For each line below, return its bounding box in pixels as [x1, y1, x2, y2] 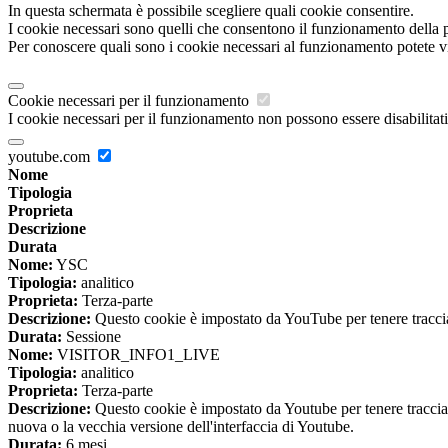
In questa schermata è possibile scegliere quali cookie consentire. [8, 2, 414, 20]
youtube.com [8, 148, 94, 166]
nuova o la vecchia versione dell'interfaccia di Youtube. [8, 418, 354, 436]
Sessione [62, 328, 121, 346]
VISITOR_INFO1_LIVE [53, 346, 220, 364]
